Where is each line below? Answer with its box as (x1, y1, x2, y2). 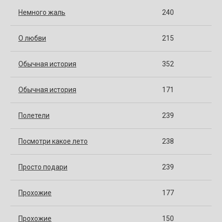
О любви (18, 34, 46, 42)
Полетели (18, 111, 50, 119)
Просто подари (18, 163, 67, 171)
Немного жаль (18, 8, 65, 16)
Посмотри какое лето (18, 137, 88, 145)
